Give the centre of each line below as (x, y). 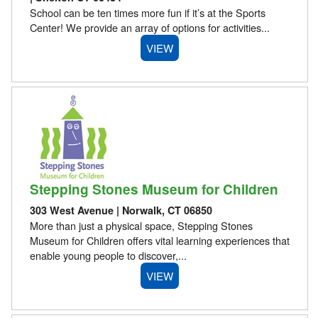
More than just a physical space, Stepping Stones (141, 225)
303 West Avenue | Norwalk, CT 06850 (121, 210)
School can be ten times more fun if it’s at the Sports (147, 13)
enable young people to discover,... (108, 255)
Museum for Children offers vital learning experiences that (159, 240)
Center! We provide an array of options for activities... (149, 28)
